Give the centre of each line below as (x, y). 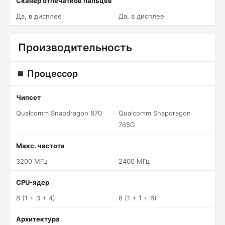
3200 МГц (32, 161)
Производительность (75, 47)
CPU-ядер (33, 182)
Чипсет (28, 97)
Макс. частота (40, 146)
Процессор (52, 74)
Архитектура (38, 219)
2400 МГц (134, 161)
